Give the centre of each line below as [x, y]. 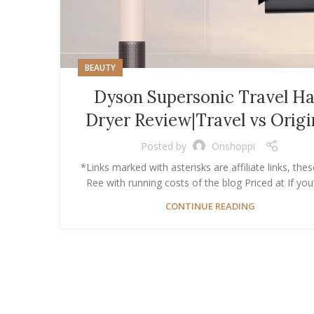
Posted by [164, 146]
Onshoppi [233, 146]
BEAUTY [100, 68]
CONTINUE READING [210, 206]
